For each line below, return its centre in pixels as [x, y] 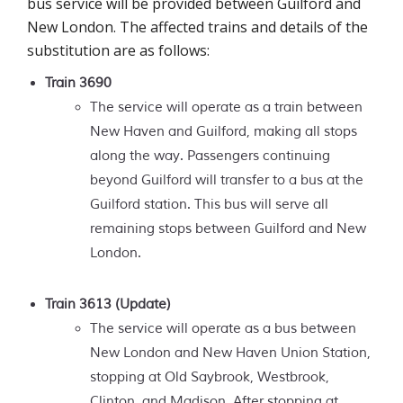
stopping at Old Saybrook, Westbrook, [210, 377]
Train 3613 [80, 304]
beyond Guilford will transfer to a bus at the [227, 180]
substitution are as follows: [118, 50]
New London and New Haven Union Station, [230, 353]
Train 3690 [78, 83]
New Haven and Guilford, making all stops [224, 131]
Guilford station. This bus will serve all [209, 204]
